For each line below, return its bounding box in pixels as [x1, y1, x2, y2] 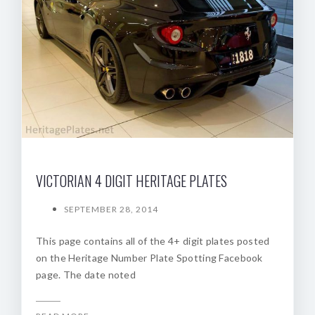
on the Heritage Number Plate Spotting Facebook [36, 251, 263, 264]
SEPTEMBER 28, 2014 [64, 203, 158, 214]
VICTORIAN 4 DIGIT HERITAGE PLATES [36, 169, 227, 191]
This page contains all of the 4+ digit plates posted [36, 234, 270, 247]
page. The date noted [36, 268, 136, 281]
